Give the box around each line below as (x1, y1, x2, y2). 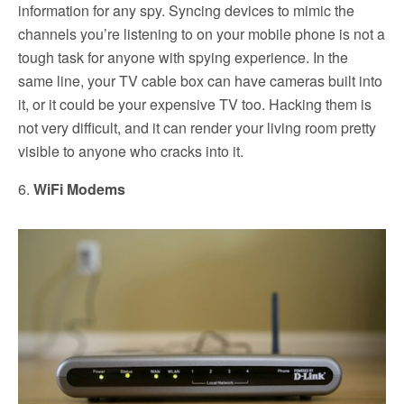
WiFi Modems (33, 178, 125, 199)
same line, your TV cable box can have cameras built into (18, 69, 382, 91)
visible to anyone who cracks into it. (18, 140, 243, 161)
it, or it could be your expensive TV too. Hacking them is (18, 93, 372, 115)
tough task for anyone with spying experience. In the (18, 46, 348, 68)
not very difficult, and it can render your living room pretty (18, 116, 376, 138)
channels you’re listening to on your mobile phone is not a (18, 23, 385, 44)
